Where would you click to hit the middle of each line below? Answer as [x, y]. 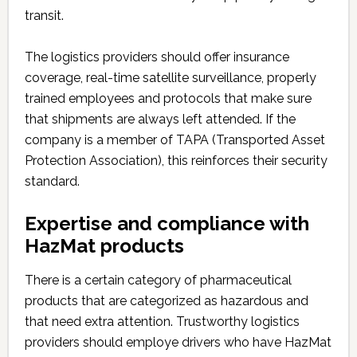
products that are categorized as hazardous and [166, 301]
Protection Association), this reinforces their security [176, 161]
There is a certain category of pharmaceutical [158, 280]
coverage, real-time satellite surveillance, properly [170, 78]
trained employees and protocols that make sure [168, 98]
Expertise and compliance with [167, 224]
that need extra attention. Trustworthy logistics [162, 322]
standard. [52, 181]
